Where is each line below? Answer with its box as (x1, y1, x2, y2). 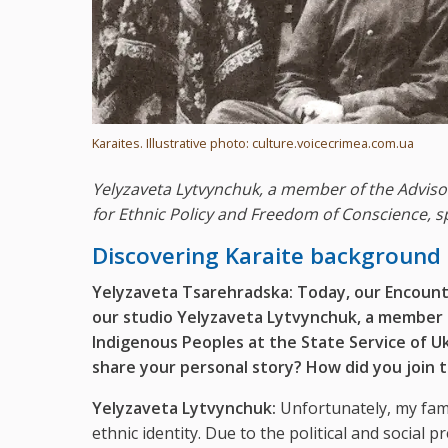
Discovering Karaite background (92, 240, 441, 272)
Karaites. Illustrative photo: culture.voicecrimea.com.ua (92, 134, 414, 153)
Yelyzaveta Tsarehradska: (92, 281, 293, 304)
